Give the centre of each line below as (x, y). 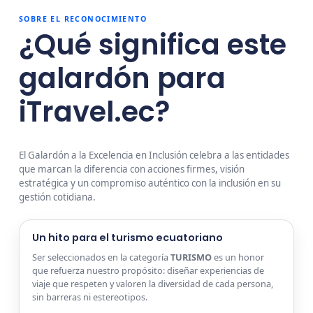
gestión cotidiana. (58, 197)
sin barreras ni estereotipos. (89, 297)
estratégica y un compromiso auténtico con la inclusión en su (150, 183)
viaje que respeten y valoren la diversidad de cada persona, (152, 284)
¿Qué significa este (153, 45)
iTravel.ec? (95, 112)
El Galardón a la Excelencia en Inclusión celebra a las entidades (154, 155)
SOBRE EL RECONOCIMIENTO (83, 19)
